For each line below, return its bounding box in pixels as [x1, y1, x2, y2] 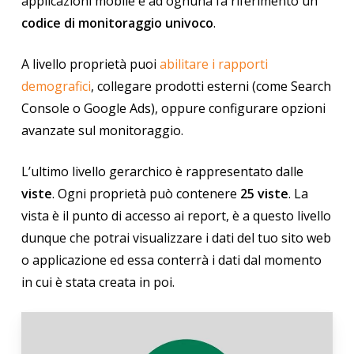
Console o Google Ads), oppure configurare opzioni [21, 100, 326, 118]
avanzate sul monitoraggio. [21, 122, 183, 140]
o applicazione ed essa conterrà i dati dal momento [21, 251, 322, 269]
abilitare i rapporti [159, 55, 268, 73]
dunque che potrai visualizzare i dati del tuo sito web [21, 229, 331, 247]
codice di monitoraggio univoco [21, 14, 213, 32]
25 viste [239, 185, 288, 203]
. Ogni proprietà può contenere [51, 185, 240, 203]
